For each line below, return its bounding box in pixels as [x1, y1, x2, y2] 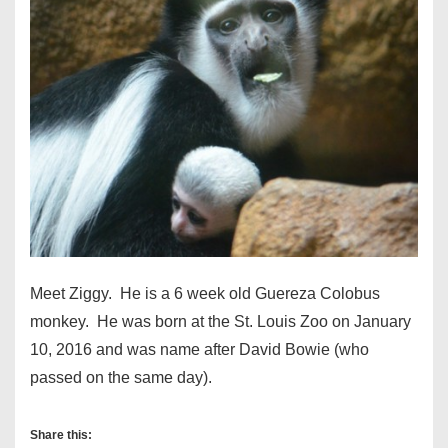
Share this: [30, 428, 92, 443]
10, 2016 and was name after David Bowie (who [30, 341, 369, 359]
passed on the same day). [30, 369, 212, 387]
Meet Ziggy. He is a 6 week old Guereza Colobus [30, 285, 380, 303]
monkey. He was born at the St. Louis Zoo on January [30, 313, 411, 331]
